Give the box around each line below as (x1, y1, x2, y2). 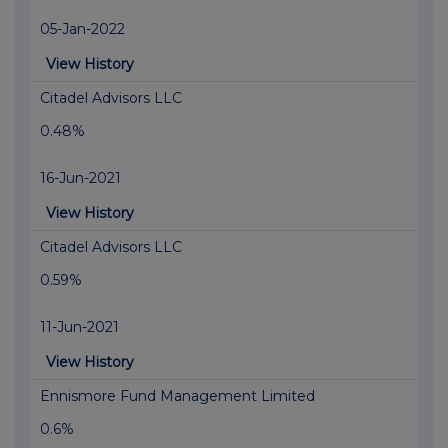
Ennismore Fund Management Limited (40, 387, 315, 406)
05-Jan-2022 (40, 20, 125, 39)
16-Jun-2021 (40, 169, 121, 188)
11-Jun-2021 (40, 318, 119, 337)
